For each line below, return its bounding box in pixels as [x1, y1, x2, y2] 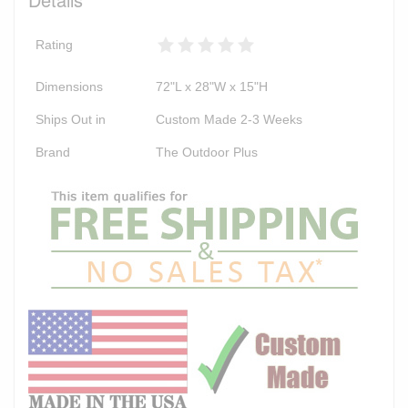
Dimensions [36, 78, 103, 94]
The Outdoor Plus [156, 144, 258, 159]
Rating [36, 36, 73, 52]
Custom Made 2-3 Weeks [156, 111, 302, 127]
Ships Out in [36, 111, 106, 127]
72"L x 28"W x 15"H [156, 78, 268, 94]
